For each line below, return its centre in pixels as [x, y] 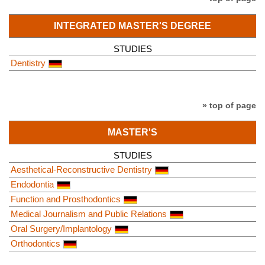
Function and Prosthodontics [66, 199]
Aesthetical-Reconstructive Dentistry [81, 170]
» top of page [229, 105]
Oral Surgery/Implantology [61, 229]
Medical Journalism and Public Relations [89, 214]
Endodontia [32, 185]
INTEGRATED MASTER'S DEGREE [132, 25]
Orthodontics [35, 244]
